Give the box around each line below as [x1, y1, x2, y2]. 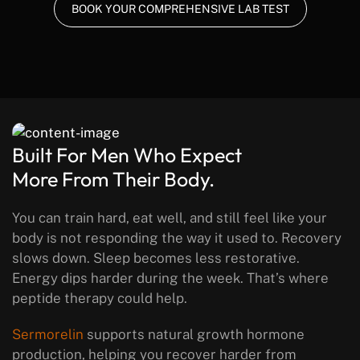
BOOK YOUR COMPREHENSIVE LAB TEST [71, 2, 289, 15]
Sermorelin [12, 326, 84, 343]
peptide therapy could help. [12, 290, 187, 307]
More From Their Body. [12, 166, 215, 193]
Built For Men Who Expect [12, 142, 242, 169]
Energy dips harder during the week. [12, 270, 243, 287]
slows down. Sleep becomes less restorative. [12, 250, 300, 267]
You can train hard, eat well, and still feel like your [12, 210, 327, 227]
